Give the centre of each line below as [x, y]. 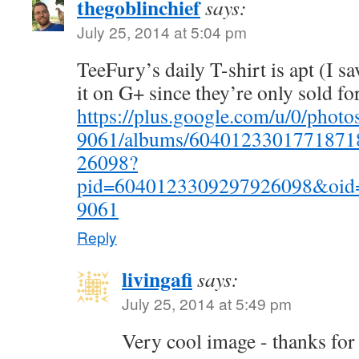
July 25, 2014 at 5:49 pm [207, 303]
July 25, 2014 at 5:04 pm [162, 32]
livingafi [157, 279]
